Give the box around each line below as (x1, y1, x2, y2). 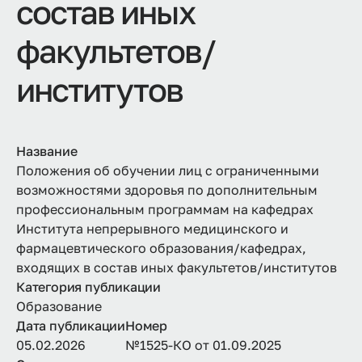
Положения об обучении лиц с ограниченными (16, 162, 319, 179)
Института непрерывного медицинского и (16, 220, 288, 237)
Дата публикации (16, 317, 125, 334)
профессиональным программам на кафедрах (16, 200, 314, 217)
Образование (16, 297, 102, 314)
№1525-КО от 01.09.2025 (125, 336, 281, 353)
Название (16, 142, 78, 159)
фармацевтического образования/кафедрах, (16, 239, 306, 256)
